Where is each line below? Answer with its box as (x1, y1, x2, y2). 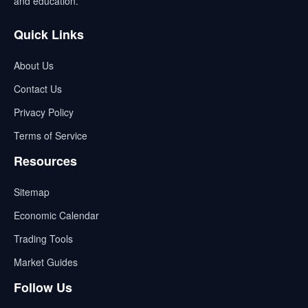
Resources (14, 152, 77, 170)
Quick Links (14, 25, 84, 43)
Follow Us (14, 278, 72, 296)
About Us (14, 58, 54, 72)
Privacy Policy (14, 105, 74, 119)
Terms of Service (14, 129, 87, 142)
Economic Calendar (14, 208, 99, 222)
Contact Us (14, 82, 62, 96)
